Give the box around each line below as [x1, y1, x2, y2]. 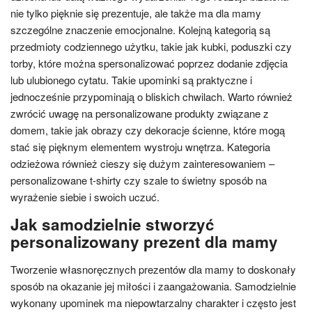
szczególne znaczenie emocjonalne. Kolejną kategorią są [10, 22, 270, 37]
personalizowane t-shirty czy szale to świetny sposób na [10, 173, 267, 187]
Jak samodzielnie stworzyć [10, 213, 214, 235]
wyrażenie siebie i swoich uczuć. [10, 189, 159, 204]
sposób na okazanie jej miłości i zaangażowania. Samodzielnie [10, 279, 296, 293]
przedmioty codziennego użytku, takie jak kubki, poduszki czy [10, 39, 292, 54]
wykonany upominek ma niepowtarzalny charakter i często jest [10, 295, 296, 310]
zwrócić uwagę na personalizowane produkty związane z [10, 106, 269, 120]
